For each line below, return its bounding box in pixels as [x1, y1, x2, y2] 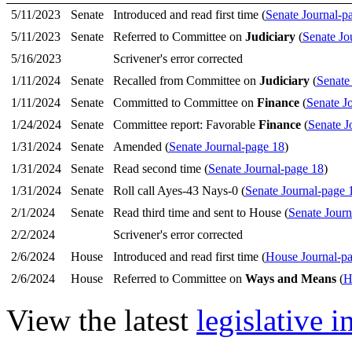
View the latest [6, 303, 196, 337]
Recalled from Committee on [112, 74, 259, 87]
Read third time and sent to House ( [112, 206, 288, 219]
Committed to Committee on [112, 96, 257, 109]
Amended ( [112, 140, 169, 153]
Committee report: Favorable [112, 118, 258, 131]
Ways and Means [244, 272, 336, 285]
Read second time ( [112, 162, 208, 175]
